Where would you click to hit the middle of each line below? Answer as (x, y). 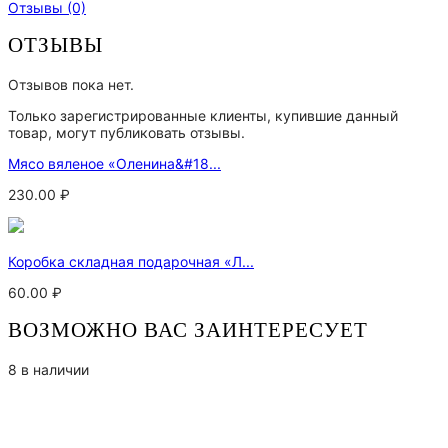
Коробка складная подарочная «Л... (131, 261)
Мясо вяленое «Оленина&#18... (114, 163)
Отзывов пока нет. (71, 84)
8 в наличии (48, 369)
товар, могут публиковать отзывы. (126, 132)
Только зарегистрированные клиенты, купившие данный (203, 115)
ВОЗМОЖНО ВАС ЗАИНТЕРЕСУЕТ (188, 330)
